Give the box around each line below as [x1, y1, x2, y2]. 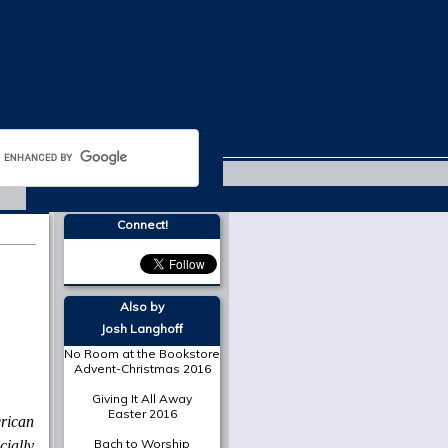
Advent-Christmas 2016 [73, 361, 211, 376]
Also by [120, 299, 164, 314]
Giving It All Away [92, 391, 192, 406]
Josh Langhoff [101, 321, 183, 336]
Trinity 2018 [128, 187, 219, 212]
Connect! [116, 217, 168, 232]
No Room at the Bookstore [64, 346, 220, 361]
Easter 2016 [107, 406, 177, 421]
